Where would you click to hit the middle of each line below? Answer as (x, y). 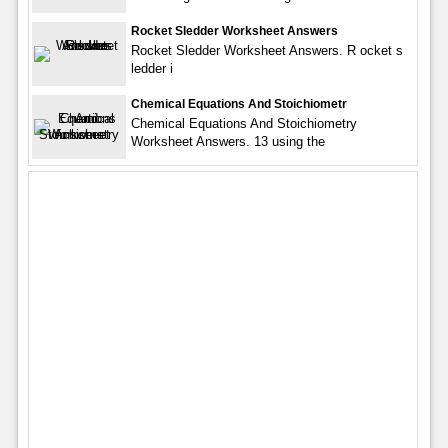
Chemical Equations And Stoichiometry (243, 124)
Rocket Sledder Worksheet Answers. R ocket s (266, 51)
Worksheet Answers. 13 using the (227, 142)
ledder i (151, 69)
